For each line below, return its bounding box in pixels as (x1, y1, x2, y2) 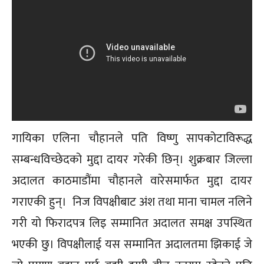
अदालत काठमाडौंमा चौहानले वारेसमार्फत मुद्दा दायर (12, 170, 252, 191)
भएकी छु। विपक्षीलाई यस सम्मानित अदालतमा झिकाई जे (12, 234, 252, 255)
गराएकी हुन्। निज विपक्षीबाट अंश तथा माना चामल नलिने (12, 192, 252, 212)
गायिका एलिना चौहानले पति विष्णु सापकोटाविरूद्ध (12, 128, 252, 148)
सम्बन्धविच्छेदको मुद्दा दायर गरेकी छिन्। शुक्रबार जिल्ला (12, 149, 252, 170)
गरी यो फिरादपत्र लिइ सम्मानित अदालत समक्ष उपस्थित (12, 213, 252, 233)
